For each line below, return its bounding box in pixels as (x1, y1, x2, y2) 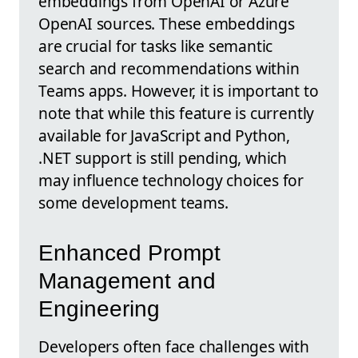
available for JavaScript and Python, (38, 125, 291, 147)
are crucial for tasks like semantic (38, 35, 273, 58)
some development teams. (38, 192, 229, 214)
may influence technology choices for (38, 169, 304, 192)
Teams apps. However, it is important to (38, 80, 319, 102)
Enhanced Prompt (38, 240, 221, 265)
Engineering (38, 296, 160, 321)
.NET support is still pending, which (38, 147, 288, 169)
